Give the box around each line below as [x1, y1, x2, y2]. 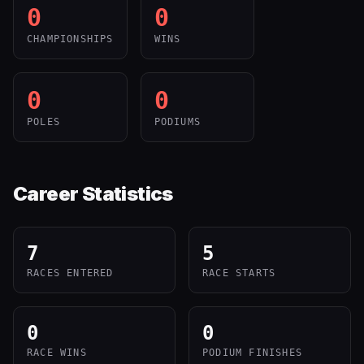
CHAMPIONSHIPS [27, 33, 114, 45]
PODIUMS [154, 116, 201, 128]
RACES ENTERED [27, 267, 114, 279]
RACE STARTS [202, 267, 276, 279]
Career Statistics [13, 182, 173, 206]
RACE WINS [27, 347, 87, 358]
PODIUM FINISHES [202, 347, 302, 358]
